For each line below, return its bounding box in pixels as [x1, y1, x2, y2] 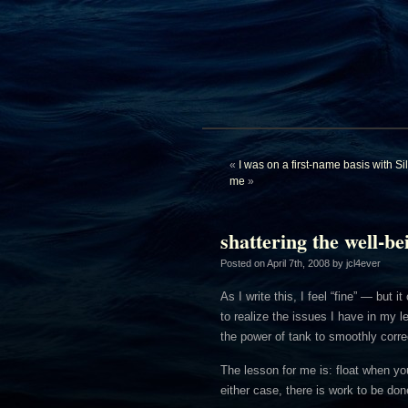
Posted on [220, 258, 267, 269]
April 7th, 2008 [267, 258, 330, 269]
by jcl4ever [330, 258, 381, 269]
